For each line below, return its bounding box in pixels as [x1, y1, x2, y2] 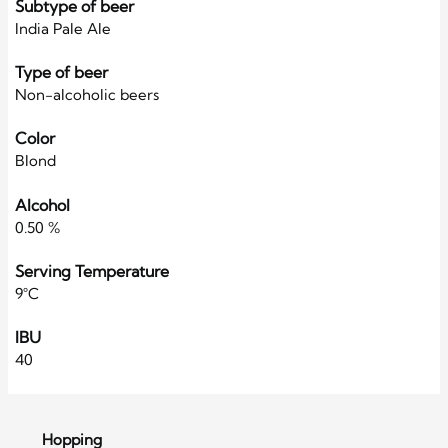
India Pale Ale [15, 19, 111, 39]
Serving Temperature [15, 260, 169, 281]
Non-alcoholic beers [15, 85, 159, 105]
